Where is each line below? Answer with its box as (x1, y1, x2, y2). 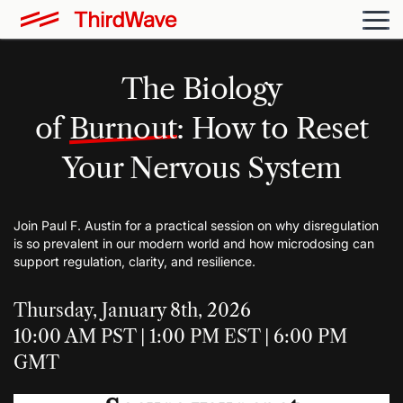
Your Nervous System (61, 149, 342, 185)
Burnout (68, 110, 177, 146)
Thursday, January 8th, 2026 (13, 300, 251, 322)
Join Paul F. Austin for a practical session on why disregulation (13, 218, 379, 234)
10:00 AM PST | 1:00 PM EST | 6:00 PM (13, 326, 347, 348)
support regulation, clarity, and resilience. (13, 254, 255, 270)
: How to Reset (176, 110, 369, 146)
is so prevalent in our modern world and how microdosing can (13, 236, 374, 252)
